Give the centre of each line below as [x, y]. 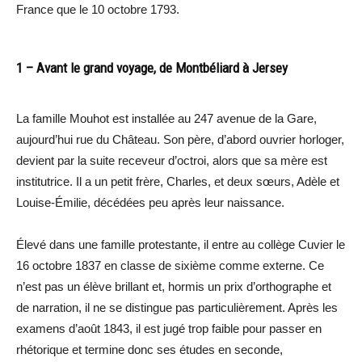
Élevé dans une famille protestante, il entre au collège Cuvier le [181, 245]
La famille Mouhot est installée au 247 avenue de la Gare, [166, 119]
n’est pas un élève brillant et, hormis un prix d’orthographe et [174, 287]
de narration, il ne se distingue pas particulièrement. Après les [177, 308]
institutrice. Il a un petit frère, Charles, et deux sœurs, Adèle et [178, 182]
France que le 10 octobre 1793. [98, 10]
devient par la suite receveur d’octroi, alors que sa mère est [172, 161]
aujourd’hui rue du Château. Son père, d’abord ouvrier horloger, [180, 140]
